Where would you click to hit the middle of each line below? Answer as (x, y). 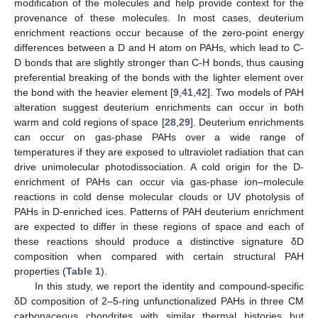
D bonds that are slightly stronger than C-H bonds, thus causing (159, 63)
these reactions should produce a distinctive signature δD (159, 242)
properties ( (40, 272)
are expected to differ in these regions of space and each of (159, 227)
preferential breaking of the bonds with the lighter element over (159, 78)
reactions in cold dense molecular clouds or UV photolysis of (159, 197)
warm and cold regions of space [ (89, 122)
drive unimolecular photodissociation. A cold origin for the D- (159, 167)
